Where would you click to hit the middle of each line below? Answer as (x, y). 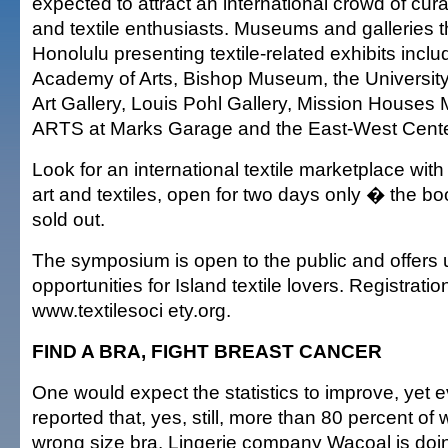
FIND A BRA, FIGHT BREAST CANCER (207, 351)
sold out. (68, 219)
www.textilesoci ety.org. (131, 310)
